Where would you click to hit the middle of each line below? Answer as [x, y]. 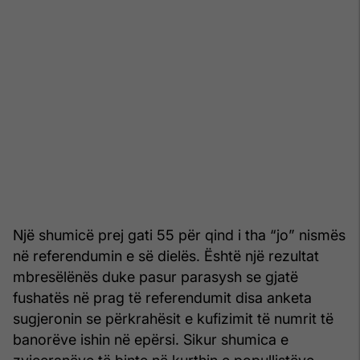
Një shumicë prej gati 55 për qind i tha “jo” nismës [179, 235]
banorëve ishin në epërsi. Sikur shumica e [151, 339]
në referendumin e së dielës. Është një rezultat [166, 256]
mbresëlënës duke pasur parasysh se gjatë [155, 276]
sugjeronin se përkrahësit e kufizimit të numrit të [173, 318]
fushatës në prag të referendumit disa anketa [162, 297]
